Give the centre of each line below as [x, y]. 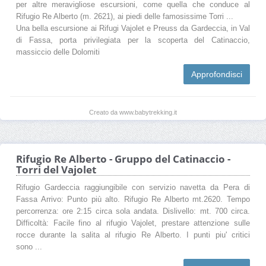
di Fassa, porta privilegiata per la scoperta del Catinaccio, [133, 40]
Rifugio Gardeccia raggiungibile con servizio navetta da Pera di [133, 187]
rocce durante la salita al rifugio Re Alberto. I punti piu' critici [133, 235]
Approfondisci [217, 74]
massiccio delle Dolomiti [58, 52]
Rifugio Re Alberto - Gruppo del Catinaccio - [123, 159]
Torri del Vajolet [56, 169]
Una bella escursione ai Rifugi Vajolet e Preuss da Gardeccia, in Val [133, 28]
